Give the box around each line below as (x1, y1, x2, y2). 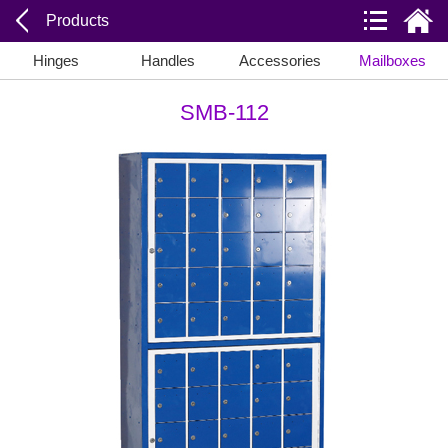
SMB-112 (179, 100, 269, 125)
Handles (141, 52, 195, 69)
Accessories (239, 52, 321, 69)
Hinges (33, 52, 79, 69)
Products (46, 12, 109, 29)
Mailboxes (358, 52, 426, 69)
